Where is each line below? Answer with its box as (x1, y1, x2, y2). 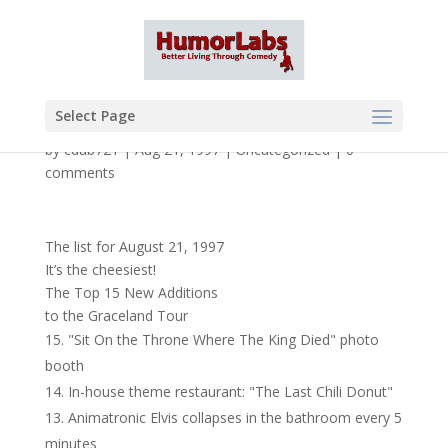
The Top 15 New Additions (44, 283, 218, 302)
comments (44, 163, 115, 182)
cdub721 (63, 140, 119, 159)
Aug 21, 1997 (134, 140, 220, 159)
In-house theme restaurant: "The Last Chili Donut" (67, 382, 393, 401)
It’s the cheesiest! (44, 260, 156, 279)
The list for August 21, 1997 (44, 237, 224, 256)
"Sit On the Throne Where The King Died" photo (67, 330, 379, 349)
